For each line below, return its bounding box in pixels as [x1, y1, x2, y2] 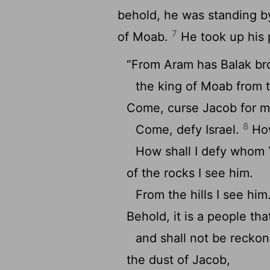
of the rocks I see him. [127, 166, 254, 180]
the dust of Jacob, [127, 253, 231, 267]
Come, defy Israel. [136, 122, 243, 137]
